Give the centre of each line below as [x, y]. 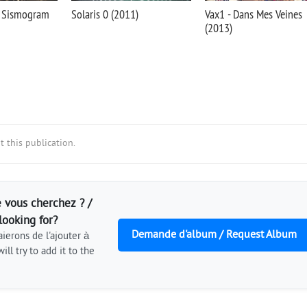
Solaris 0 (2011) [105, 14]
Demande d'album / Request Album [214, 235]
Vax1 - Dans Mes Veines [254, 14]
